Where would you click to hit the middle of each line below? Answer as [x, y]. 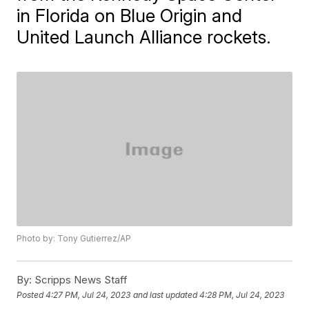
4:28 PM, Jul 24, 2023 [242, 295]
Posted [31, 295]
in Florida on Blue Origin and [130, 16]
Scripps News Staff [80, 280]
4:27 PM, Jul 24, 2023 [88, 295]
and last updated [166, 295]
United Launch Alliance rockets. [144, 37]
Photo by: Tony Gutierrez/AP [74, 239]
